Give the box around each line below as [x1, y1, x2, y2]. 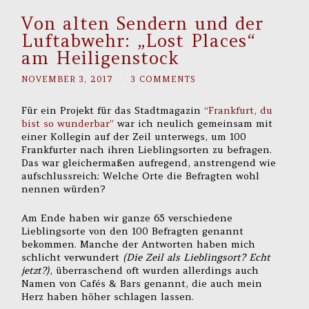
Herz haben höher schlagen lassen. [21, 290, 195, 303]
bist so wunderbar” [21, 117, 114, 130]
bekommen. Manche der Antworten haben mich [21, 238, 256, 251]
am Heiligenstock [21, 47, 180, 70]
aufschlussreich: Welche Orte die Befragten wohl [21, 169, 260, 182]
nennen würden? [21, 182, 106, 195]
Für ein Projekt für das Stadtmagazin [21, 103, 201, 117]
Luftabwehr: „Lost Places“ [21, 30, 257, 52]
